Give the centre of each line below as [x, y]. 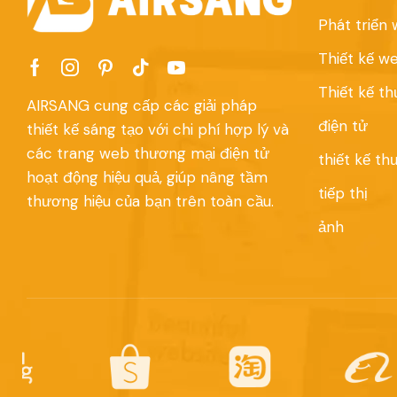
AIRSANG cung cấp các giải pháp [142, 105]
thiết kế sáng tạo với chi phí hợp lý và [158, 129]
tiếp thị [343, 194]
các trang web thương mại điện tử [148, 153]
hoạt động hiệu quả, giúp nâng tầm [147, 177]
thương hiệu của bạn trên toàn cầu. [150, 201]
